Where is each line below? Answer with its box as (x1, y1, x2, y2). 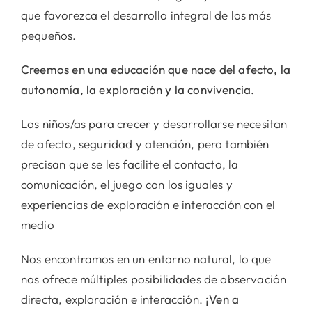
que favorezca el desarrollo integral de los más (20, 8, 271, 23)
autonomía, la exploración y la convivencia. (20, 82, 255, 97)
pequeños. (20, 28, 77, 43)
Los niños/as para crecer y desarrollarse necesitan (20, 116, 288, 132)
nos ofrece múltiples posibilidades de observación (20, 272, 287, 287)
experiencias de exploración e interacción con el (20, 197, 276, 212)
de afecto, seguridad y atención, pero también (20, 136, 270, 152)
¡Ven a (205, 292, 240, 307)
